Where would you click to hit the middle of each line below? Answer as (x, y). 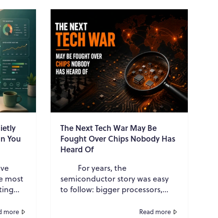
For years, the (93, 168)
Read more (155, 211)
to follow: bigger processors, (111, 189)
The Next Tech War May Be (108, 127)
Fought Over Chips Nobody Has (118, 138)
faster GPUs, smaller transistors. (117, 200)
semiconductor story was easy (114, 178)
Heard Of (77, 149)
